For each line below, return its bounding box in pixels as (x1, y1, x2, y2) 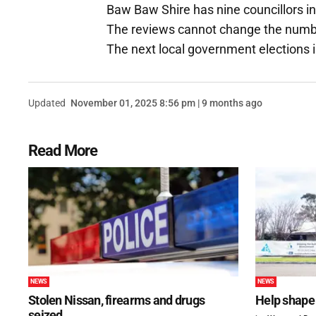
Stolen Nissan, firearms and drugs (28, 293, 205, 308)
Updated (28, 97, 66, 109)
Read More (28, 142, 98, 159)
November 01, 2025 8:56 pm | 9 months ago (71, 97, 262, 109)
